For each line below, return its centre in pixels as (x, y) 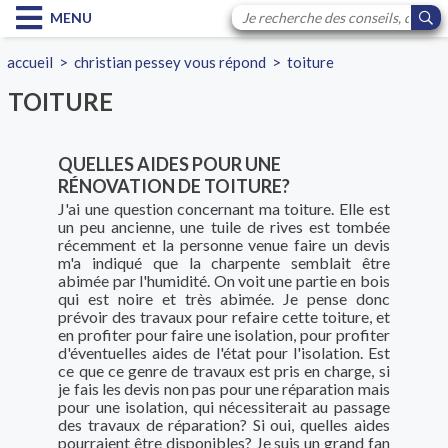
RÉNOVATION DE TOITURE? (174, 186)
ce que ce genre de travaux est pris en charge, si (224, 371)
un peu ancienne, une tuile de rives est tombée (224, 227)
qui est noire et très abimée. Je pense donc (224, 299)
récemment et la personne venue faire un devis (224, 245)
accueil (30, 62)
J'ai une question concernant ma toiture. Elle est (224, 209)
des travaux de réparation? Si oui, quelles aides (224, 425)
